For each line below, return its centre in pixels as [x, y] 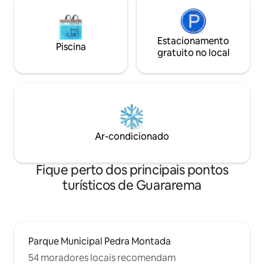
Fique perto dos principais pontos [132, 170]
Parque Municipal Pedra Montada [100, 242]
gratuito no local [193, 53]
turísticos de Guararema [132, 186]
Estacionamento [193, 41]
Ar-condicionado [132, 137]
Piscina [71, 47]
